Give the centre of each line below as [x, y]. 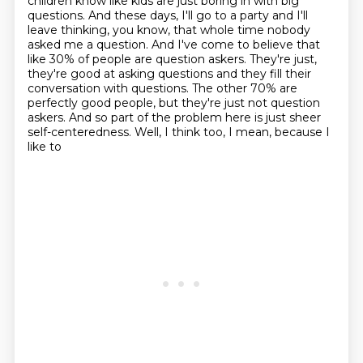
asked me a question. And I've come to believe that [173, 45]
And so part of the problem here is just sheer [194, 117]
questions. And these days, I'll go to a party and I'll [167, 15]
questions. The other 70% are [214, 88]
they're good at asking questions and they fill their [169, 74]
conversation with [79, 88]
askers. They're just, [262, 59]
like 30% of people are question [117, 59]
